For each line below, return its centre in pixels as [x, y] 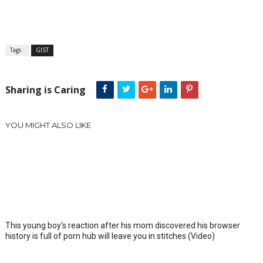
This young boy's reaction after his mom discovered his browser [122, 225]
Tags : [17, 50]
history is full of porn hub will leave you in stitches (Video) [110, 236]
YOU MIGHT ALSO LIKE [48, 125]
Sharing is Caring [45, 90]
